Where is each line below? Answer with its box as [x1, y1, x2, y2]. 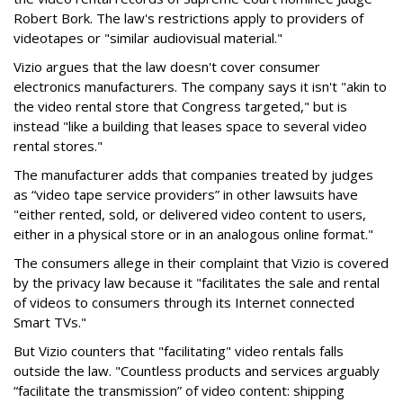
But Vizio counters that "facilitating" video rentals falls [13, 341, 344, 360]
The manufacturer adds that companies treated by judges [13, 165, 373, 184]
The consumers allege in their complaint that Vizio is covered [13, 253, 389, 272]
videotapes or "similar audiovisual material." [13, 28, 282, 47]
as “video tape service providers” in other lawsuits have [13, 184, 358, 203]
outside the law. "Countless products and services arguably [13, 361, 380, 380]
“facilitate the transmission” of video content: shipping [13, 381, 345, 399]
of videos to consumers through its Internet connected [13, 292, 354, 311]
